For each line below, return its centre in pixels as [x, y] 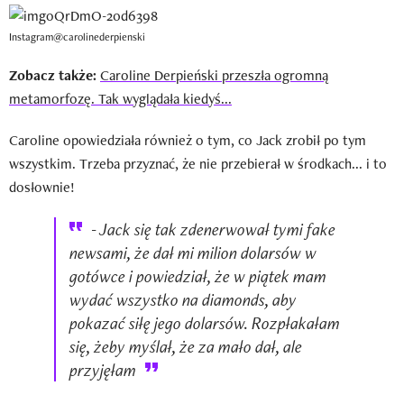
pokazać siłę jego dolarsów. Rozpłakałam [205, 322]
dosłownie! [42, 187]
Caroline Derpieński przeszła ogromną [214, 75]
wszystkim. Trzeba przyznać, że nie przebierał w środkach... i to [198, 163]
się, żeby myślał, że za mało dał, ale [186, 346]
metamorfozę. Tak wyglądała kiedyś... [120, 98]
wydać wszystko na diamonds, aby [183, 299]
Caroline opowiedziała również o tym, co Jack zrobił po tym [188, 140]
